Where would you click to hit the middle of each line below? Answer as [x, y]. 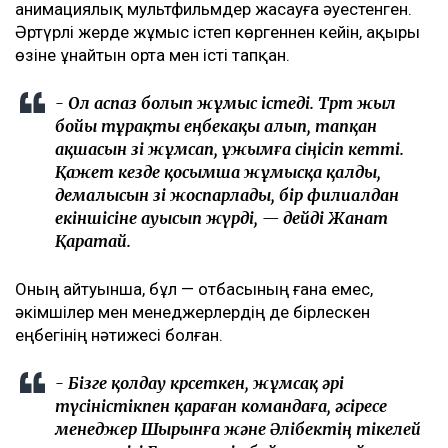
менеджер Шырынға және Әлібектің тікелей [238, 429]
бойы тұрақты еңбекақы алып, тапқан [216, 126]
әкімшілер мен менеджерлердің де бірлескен [192, 312]
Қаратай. [93, 241]
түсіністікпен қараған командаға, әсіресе [221, 406]
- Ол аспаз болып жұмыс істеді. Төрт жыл [225, 103]
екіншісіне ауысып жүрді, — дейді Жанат [221, 218]
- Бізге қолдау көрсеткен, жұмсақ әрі [199, 383]
